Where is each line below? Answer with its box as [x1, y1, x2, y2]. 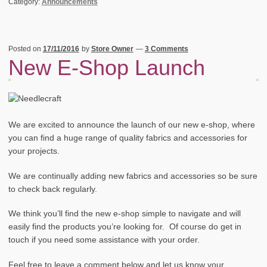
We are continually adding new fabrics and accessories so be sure [8, 171, 257, 181]
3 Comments [144, 44, 188, 53]
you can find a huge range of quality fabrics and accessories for [8, 133, 247, 143]
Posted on [8, 44, 43, 53]
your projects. [8, 147, 60, 156]
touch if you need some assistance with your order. [8, 235, 200, 245]
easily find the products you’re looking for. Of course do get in [8, 222, 241, 232]
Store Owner [91, 44, 133, 53]
